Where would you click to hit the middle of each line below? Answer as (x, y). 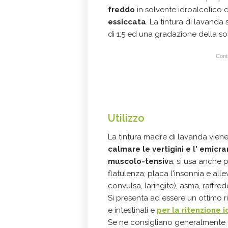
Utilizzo (126, 118)
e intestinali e (132, 210)
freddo (121, 9)
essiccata (127, 22)
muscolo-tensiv (138, 161)
